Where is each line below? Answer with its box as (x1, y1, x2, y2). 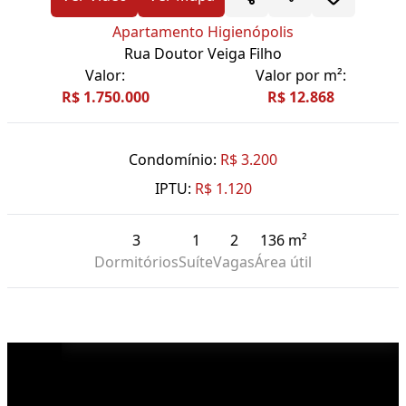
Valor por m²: (256, 65, 346, 86)
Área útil (255, 252, 312, 273)
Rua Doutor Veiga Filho (124, 43, 282, 64)
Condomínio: (129, 150, 217, 170)
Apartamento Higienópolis (112, 22, 294, 43)
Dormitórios (94, 252, 179, 273)
